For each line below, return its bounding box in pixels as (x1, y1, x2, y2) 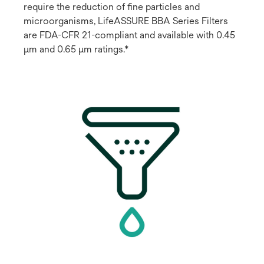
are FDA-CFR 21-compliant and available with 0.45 (24, 29, 235, 41)
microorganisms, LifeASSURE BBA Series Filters (24, 15, 228, 27)
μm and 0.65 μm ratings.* (24, 43, 131, 55)
